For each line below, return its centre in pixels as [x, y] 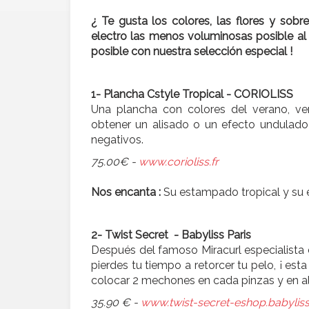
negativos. [117, 140]
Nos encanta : [126, 192]
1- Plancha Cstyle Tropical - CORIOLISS [192, 94]
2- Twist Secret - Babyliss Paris [171, 235]
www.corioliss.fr [179, 162]
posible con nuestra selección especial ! [192, 52]
